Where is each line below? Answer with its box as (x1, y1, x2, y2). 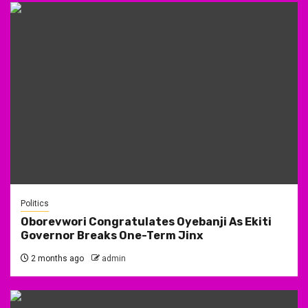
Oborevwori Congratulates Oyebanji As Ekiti (21, 214, 272, 228)
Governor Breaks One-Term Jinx (21, 228, 203, 242)
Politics (21, 198, 49, 208)
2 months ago (29, 253, 84, 263)
